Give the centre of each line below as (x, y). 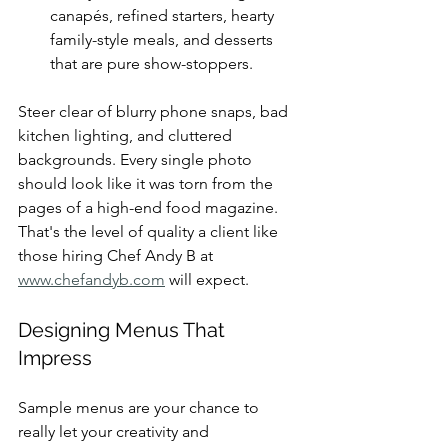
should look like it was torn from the (147, 183)
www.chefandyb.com (91, 279)
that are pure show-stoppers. (151, 63)
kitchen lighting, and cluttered (127, 135)
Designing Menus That (124, 329)
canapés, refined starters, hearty (164, 15)
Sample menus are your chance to (140, 407)
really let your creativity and (115, 431)
